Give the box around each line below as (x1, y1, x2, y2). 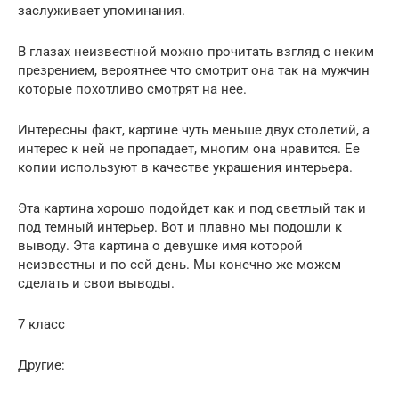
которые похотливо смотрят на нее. (18, 80, 247, 97)
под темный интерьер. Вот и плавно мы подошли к (18, 218, 342, 235)
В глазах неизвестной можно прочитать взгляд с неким (18, 43, 374, 60)
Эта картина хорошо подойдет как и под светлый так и (18, 199, 366, 216)
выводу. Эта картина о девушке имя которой (18, 237, 303, 254)
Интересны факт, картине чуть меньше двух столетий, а (18, 121, 370, 138)
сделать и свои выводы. (18, 274, 175, 291)
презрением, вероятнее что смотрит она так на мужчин (18, 61, 370, 78)
